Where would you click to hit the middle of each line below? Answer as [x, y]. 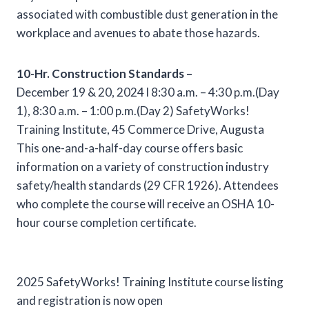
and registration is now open [90, 300]
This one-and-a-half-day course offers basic [130, 148]
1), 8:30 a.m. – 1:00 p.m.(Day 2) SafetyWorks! [133, 110]
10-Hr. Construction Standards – [104, 73]
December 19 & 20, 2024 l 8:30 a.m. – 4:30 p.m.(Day [148, 92]
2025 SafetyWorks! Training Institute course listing [150, 281]
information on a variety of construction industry [143, 166]
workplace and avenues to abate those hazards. [138, 32]
